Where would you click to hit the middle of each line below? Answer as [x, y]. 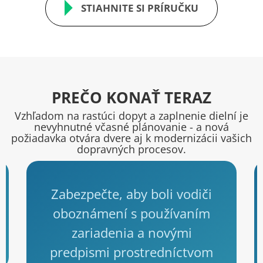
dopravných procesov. [131, 149]
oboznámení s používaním [131, 213]
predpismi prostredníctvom [131, 252]
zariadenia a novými [131, 232]
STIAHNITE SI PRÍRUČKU [140, 8]
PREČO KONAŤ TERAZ [131, 97]
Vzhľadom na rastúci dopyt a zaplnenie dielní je [131, 115]
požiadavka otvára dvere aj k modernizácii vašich [131, 138]
